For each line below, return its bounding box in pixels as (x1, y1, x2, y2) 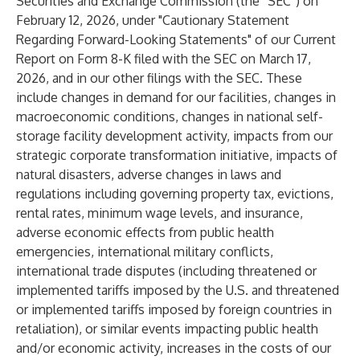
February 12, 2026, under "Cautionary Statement (16, 12, 289, 28)
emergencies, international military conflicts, (16, 243, 273, 260)
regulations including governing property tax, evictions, (16, 186, 333, 202)
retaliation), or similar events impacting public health (16, 321, 318, 337)
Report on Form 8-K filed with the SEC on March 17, (16, 51, 311, 67)
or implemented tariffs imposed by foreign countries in (16, 301, 332, 317)
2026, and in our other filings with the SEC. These (16, 70, 302, 86)
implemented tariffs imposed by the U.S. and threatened (16, 282, 339, 298)
